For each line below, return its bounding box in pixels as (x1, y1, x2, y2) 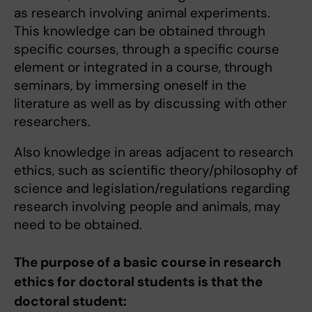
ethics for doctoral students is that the (14, 273, 263, 291)
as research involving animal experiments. (14, 4, 270, 22)
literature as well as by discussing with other (14, 95, 287, 113)
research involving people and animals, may (14, 198, 281, 216)
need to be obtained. (14, 216, 142, 234)
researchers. (14, 113, 91, 131)
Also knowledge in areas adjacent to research (14, 143, 293, 162)
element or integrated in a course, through (14, 58, 272, 77)
